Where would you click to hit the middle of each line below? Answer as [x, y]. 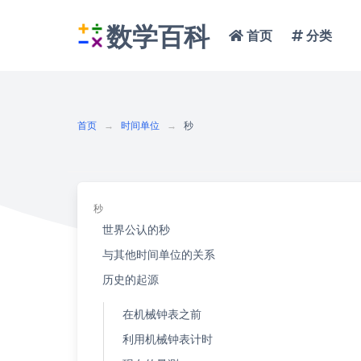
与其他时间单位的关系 [158, 255]
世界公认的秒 [136, 230]
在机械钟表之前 [162, 315]
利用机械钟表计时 [167, 340]
